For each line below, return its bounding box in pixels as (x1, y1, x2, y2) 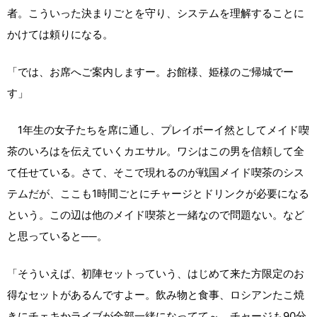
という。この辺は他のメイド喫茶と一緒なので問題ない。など (7, 208, 304, 222)
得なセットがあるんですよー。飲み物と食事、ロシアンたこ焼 (7, 287, 304, 301)
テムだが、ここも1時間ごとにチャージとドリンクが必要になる (7, 187, 309, 201)
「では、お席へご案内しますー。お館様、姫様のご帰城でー (7, 64, 294, 79)
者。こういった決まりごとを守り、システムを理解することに (7, 6, 304, 21)
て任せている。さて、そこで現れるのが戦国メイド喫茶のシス (7, 166, 304, 180)
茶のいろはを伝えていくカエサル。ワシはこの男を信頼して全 (7, 144, 304, 158)
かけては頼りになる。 (7, 28, 113, 42)
